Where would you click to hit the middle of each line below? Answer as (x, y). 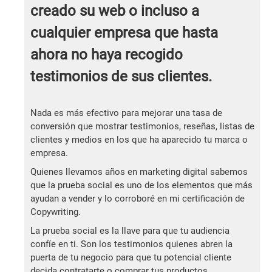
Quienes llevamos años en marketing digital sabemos (139, 172)
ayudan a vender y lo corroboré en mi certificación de (138, 199)
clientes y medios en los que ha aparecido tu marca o (139, 140)
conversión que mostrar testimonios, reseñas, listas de (142, 127)
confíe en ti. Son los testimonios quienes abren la (131, 244)
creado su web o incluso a (115, 11)
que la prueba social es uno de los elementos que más (141, 185)
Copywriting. (56, 212)
